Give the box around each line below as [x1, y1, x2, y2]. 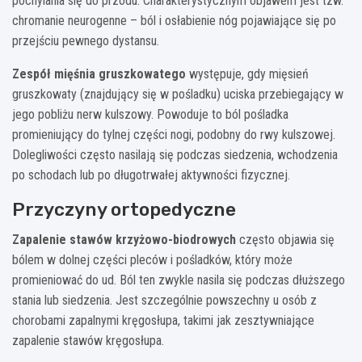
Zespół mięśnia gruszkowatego [12, 65, 186, 82]
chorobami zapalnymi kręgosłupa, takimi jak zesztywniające [12, 312, 314, 328]
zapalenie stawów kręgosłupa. [12, 332, 164, 348]
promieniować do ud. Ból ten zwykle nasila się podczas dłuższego [12, 271, 345, 288]
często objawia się [236, 231, 335, 247]
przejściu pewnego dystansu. [12, 32, 159, 48]
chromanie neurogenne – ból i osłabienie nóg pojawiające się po [12, 12, 336, 28]
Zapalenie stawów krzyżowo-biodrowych [12, 231, 236, 247]
